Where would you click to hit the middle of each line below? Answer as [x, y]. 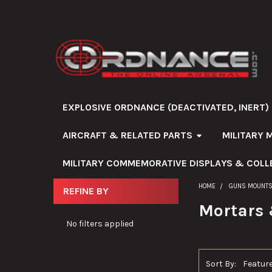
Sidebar [75, 205]
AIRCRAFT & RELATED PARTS [127, 135]
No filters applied [100, 223]
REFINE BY [86, 191]
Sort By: [221, 264]
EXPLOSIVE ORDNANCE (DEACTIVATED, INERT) [165, 107]
